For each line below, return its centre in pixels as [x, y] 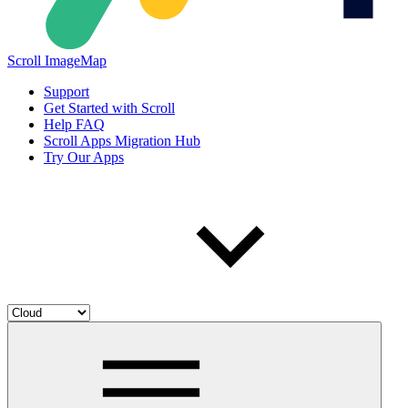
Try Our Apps [84, 157]
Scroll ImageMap [57, 61]
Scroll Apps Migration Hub [122, 141]
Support [66, 92]
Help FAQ [74, 124]
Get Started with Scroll [109, 108]
